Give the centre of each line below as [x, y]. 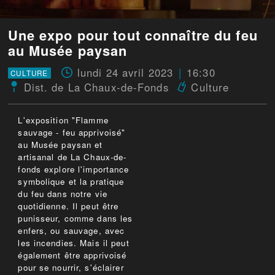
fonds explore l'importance [74, 169]
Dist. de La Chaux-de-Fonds [96, 87]
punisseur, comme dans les [76, 219]
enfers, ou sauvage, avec [72, 231]
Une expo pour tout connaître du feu [133, 35]
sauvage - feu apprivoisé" [72, 133]
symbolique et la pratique [71, 182]
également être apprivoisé [72, 255]
